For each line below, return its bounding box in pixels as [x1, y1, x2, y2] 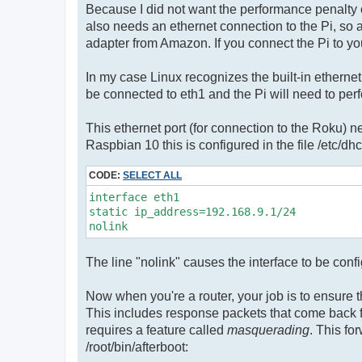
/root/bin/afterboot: [86, 340, 188, 355]
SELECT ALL [123, 170, 182, 182]
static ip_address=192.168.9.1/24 [89, 205, 296, 219]
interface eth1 [89, 191, 179, 204]
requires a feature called [86, 323, 227, 338]
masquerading [227, 323, 309, 338]
